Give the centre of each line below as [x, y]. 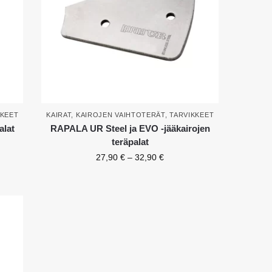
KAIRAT [59, 114]
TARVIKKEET [192, 114]
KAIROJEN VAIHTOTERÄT [120, 114]
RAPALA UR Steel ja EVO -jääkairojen [130, 128]
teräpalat [130, 141]
